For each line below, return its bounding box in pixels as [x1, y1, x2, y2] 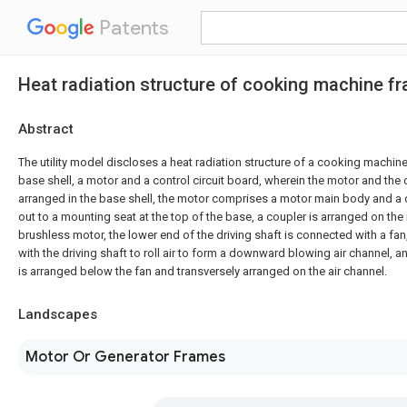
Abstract [18, 121, 74, 137]
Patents [94, 15, 169, 40]
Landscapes [18, 306, 97, 323]
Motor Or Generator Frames [25, 348, 225, 366]
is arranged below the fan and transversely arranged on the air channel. [18, 264, 387, 278]
